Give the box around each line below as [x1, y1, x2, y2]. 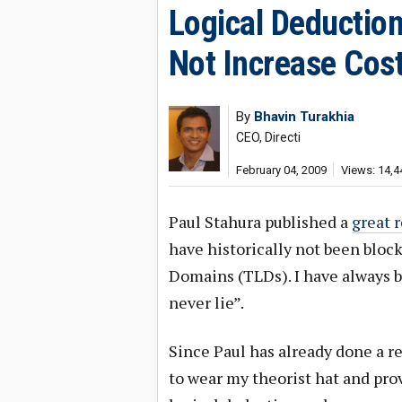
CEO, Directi [235, 130, 301, 144]
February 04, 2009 [235, 163, 327, 177]
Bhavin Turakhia [253, 109, 354, 125]
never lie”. [168, 292, 244, 313]
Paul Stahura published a [168, 211, 352, 232]
